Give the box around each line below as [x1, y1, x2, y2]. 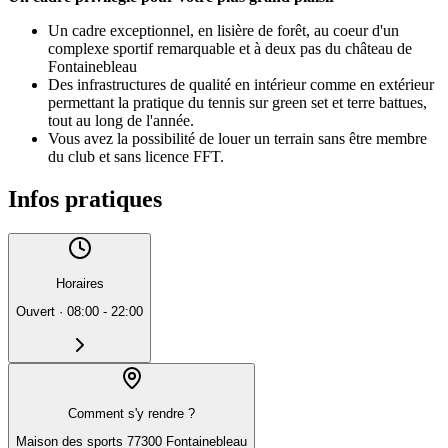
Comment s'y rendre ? [68, 406, 195, 422]
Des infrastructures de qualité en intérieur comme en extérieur [48, 75, 434, 93]
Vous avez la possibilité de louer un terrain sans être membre [48, 129, 427, 147]
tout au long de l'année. [48, 111, 194, 129]
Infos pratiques [8, 185, 162, 212]
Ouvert [16, 304, 55, 320]
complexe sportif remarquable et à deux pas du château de [48, 39, 412, 57]
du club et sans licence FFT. [48, 147, 224, 165]
